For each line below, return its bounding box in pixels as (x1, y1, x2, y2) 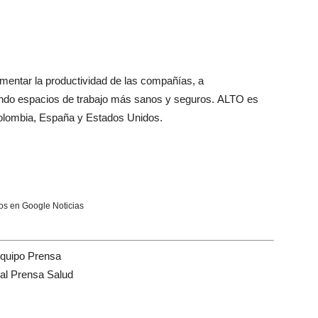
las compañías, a (121, 75, 204, 87)
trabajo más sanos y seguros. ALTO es (74, 93, 258, 105)
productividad (43, 75, 110, 87)
